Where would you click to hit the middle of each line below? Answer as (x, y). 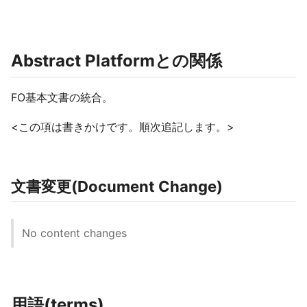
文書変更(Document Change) (117, 186)
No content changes (74, 233)
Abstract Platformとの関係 (116, 61)
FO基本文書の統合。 (62, 97)
